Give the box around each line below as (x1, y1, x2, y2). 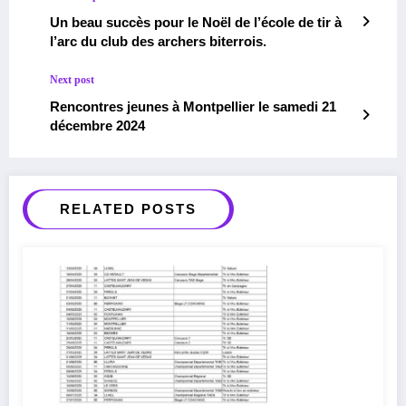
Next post (50, 72, 94, 86)
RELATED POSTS (60, 200, 197, 217)
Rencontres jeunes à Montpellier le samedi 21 (50, 98, 336, 114)
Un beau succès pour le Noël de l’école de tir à (50, 14, 342, 30)
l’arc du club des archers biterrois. (50, 33, 266, 49)
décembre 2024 (50, 117, 145, 133)
